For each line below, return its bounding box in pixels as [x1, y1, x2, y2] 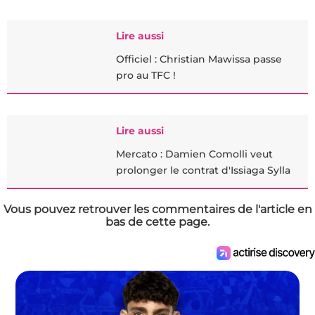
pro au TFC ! [116, 69, 176, 82]
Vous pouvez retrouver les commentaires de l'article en [3, 202, 312, 216]
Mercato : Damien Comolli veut [116, 148, 273, 160]
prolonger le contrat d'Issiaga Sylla [116, 164, 290, 176]
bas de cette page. [105, 215, 210, 229]
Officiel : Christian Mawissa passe [116, 53, 282, 65]
